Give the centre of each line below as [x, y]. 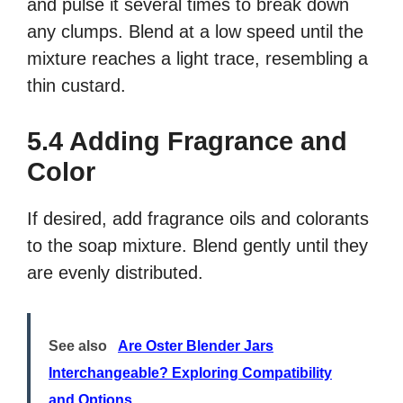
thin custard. [76, 86]
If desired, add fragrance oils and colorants [198, 219]
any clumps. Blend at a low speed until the [195, 32]
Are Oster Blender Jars [196, 346]
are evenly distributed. [115, 273]
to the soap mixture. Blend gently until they [197, 246]
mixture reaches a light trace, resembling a [197, 59]
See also [78, 346]
